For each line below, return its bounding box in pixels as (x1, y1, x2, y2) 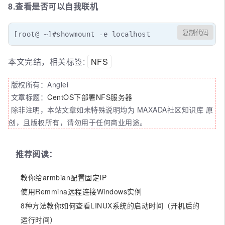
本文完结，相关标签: (8, 55, 87, 67)
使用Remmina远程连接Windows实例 (21, 186, 142, 196)
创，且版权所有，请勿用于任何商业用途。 (9, 117, 147, 127)
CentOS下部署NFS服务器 (47, 91, 133, 102)
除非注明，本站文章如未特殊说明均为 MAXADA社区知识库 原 (9, 104, 213, 115)
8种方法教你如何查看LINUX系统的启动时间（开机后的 (21, 200, 200, 210)
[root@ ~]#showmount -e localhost (14, 30, 150, 38)
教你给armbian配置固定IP (21, 172, 106, 182)
